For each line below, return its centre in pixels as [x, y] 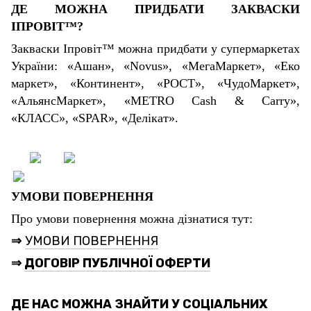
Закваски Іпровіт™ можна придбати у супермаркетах [155, 49]
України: [39, 66]
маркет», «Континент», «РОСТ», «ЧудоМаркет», [155, 83]
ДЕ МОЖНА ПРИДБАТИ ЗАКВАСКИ [155, 9]
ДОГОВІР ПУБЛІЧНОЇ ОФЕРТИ [117, 263]
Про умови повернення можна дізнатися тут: [132, 219]
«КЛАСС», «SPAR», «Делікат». [95, 118]
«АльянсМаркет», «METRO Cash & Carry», [155, 101]
